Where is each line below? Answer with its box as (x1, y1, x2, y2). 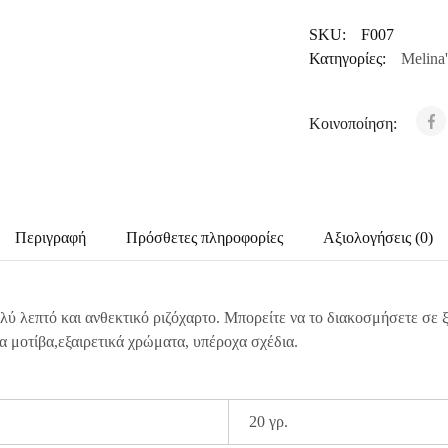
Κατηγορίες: (308, 50, 386, 67)
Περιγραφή (15, 229, 86, 246)
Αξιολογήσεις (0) (323, 229, 433, 246)
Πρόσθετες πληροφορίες (126, 229, 283, 246)
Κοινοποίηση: (308, 115, 401, 132)
